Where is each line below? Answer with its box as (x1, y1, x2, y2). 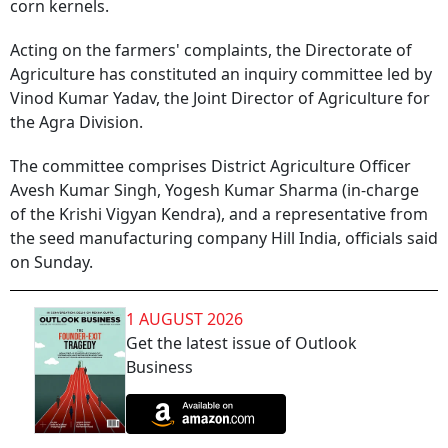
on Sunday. (10, 251, 93, 273)
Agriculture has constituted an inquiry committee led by (10, 63, 432, 85)
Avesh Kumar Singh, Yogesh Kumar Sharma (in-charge (10, 179, 419, 201)
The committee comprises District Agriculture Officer (10, 155, 411, 177)
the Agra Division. (10, 111, 143, 133)
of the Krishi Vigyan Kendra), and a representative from (10, 203, 428, 225)
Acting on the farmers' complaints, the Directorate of (10, 39, 412, 61)
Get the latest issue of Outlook (126, 332, 357, 354)
